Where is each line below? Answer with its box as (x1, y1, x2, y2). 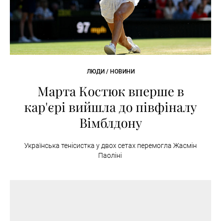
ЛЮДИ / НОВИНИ (86, 68, 135, 75)
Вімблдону (79, 114, 142, 132)
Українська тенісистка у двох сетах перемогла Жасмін (24, 142, 197, 150)
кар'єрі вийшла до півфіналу (24, 98, 197, 116)
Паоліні (98, 151, 123, 160)
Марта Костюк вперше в (37, 82, 184, 100)
